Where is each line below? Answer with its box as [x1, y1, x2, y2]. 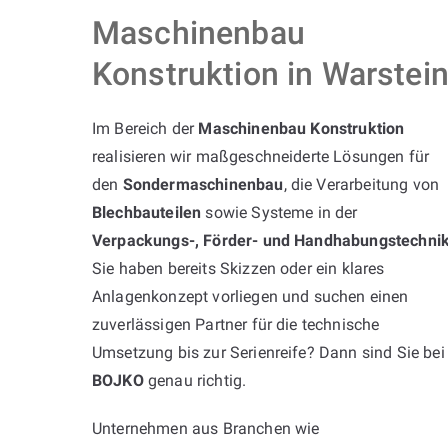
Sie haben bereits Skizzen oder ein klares [92, 258, 385, 278]
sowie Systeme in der [201, 202, 358, 222]
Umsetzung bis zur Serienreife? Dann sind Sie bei [92, 342, 445, 362]
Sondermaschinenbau [122, 174, 284, 194]
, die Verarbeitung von [283, 174, 440, 194]
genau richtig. [143, 370, 247, 390]
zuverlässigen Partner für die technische [92, 314, 380, 334]
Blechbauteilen [92, 202, 202, 222]
